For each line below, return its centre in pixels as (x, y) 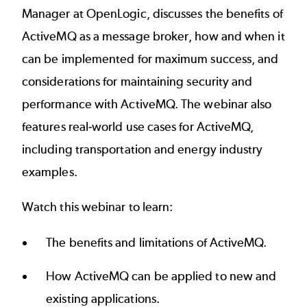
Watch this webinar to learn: (98, 207)
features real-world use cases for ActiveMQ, (138, 126)
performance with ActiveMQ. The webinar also (147, 104)
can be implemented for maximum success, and (150, 59)
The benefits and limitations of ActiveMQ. (157, 242)
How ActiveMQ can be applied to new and (161, 276)
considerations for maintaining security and (137, 81)
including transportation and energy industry (143, 149)
